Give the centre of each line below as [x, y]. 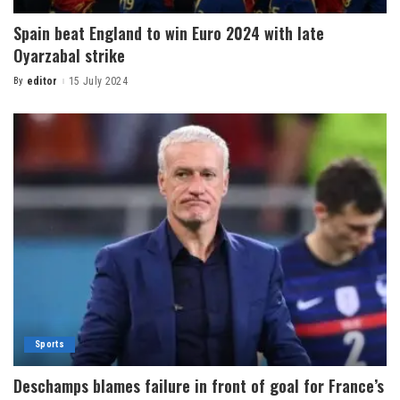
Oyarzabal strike [69, 56]
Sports [50, 344]
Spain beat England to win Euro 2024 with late [169, 33]
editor [42, 82]
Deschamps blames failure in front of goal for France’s [199, 385]
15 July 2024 [98, 82]
